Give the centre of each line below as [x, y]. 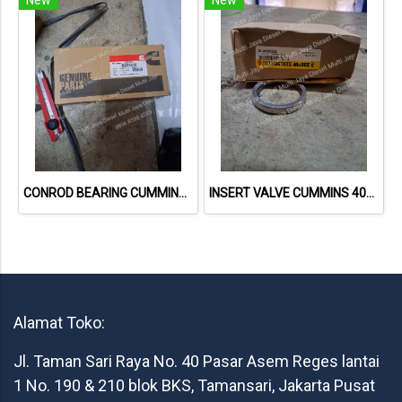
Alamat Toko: [59, 322]
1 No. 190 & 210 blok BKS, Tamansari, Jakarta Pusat [194, 385]
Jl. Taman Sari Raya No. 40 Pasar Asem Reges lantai [197, 361]
